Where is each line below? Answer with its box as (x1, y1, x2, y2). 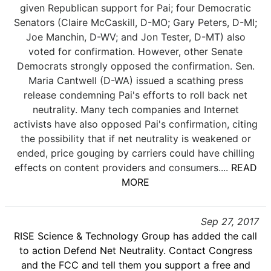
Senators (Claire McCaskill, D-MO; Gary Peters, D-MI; (14, 16, 257, 28)
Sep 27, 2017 (201, 215, 259, 227)
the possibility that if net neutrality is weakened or (20, 132, 251, 145)
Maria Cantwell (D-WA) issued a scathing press (28, 74, 243, 87)
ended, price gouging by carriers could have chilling (16, 147, 255, 159)
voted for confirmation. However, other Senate (28, 45, 243, 57)
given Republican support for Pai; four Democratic (20, 2, 251, 14)
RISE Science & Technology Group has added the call (14, 230, 257, 242)
